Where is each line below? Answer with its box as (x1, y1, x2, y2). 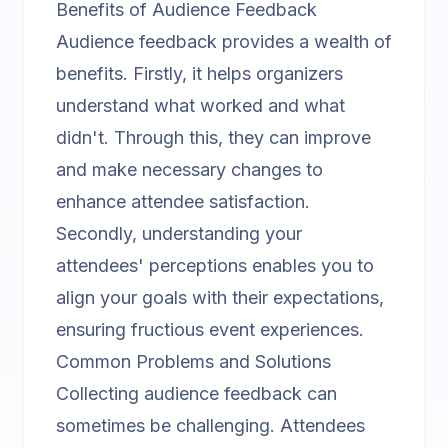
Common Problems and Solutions (56, 351, 331, 372)
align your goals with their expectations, (56, 287, 384, 308)
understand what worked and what (56, 95, 345, 116)
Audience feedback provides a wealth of (56, 31, 392, 52)
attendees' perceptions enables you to (56, 255, 374, 276)
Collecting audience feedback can (56, 383, 337, 404)
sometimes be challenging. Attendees (56, 415, 365, 436)
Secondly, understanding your (56, 223, 302, 244)
